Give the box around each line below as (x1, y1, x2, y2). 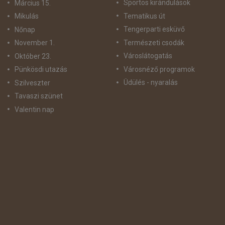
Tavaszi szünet (15, 92, 63, 100)
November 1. (15, 39, 55, 47)
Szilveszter (15, 78, 50, 87)
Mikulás (15, 12, 39, 21)
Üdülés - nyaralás (123, 78, 178, 86)
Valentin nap (15, 105, 54, 114)
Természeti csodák (123, 38, 184, 47)
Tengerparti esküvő (123, 25, 185, 33)
